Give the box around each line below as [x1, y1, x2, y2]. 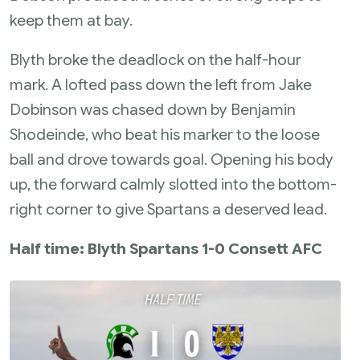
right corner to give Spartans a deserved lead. [10, 199, 327, 219]
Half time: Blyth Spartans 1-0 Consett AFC [10, 239, 322, 258]
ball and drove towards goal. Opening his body [10, 149, 333, 169]
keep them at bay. [10, 10, 133, 30]
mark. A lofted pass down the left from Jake [10, 75, 312, 94]
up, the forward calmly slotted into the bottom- [10, 174, 337, 194]
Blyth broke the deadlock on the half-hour [10, 50, 301, 69]
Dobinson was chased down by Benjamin [10, 100, 296, 119]
